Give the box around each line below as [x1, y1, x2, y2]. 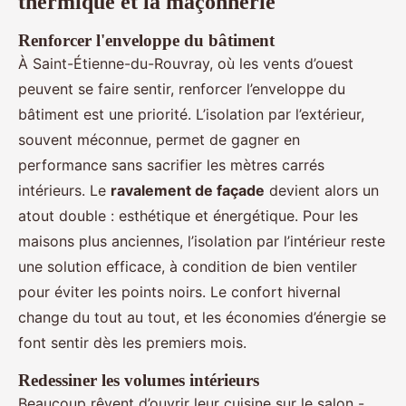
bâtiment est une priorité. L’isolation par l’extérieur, [18, 105, 364, 124]
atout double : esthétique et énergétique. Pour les [18, 207, 358, 226]
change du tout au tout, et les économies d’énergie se [18, 308, 386, 327]
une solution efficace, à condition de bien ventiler [18, 257, 357, 276]
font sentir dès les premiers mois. [18, 333, 246, 353]
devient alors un [265, 181, 379, 200]
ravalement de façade [111, 181, 265, 200]
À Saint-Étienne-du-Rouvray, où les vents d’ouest [18, 54, 353, 73]
